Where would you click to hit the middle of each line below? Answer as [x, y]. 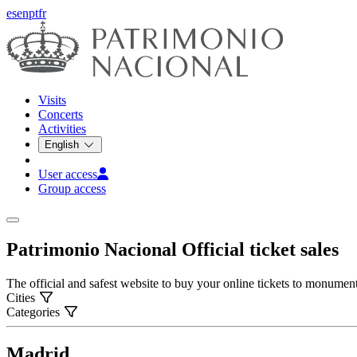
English [63, 145]
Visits [52, 100]
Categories [35, 312]
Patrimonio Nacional [94, 249]
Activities [62, 129]
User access [68, 175]
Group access [72, 189]
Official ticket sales [260, 249]
